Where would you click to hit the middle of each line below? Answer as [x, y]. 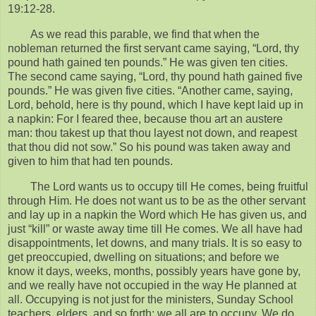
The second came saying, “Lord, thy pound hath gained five [155, 76]
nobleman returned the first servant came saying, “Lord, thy [153, 48]
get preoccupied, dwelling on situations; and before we [144, 257]
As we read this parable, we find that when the [145, 34]
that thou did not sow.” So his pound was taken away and [149, 147]
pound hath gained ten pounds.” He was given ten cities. [148, 62]
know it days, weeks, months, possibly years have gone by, [154, 271]
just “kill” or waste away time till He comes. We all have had [155, 229]
